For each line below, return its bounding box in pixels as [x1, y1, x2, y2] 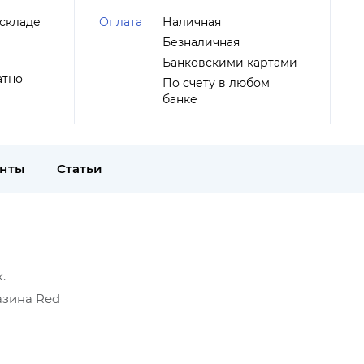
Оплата [99, 15, 142, 29]
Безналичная [162, 35, 240, 50]
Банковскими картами [162, 55, 297, 70]
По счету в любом [162, 76, 270, 90]
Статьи [56, 161, 103, 176]
